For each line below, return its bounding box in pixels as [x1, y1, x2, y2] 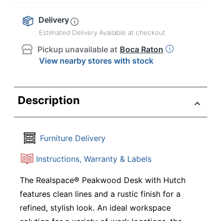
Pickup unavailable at [37, 44, 117, 54]
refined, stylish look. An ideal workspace [20, 202, 171, 213]
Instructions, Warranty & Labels [36, 153, 151, 164]
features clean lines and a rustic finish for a [20, 188, 181, 199]
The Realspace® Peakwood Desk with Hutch [20, 175, 185, 185]
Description [18, 93, 80, 107]
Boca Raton [120, 44, 163, 54]
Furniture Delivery [40, 133, 106, 143]
